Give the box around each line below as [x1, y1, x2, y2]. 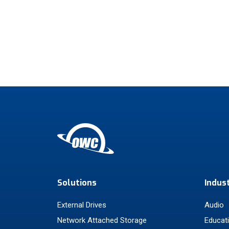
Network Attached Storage [57, 216, 147, 225]
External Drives [57, 200, 106, 210]
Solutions [57, 177, 97, 188]
